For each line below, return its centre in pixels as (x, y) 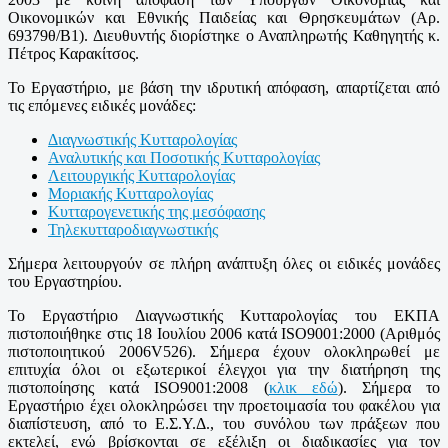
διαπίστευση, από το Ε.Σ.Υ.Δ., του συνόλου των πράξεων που (224, 423)
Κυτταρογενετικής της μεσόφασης (156, 211)
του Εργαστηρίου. (65, 281)
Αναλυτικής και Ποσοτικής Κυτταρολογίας (184, 157)
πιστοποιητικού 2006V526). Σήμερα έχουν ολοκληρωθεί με (224, 351)
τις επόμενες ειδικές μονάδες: (102, 105)
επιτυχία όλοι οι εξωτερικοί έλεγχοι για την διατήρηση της (224, 369)
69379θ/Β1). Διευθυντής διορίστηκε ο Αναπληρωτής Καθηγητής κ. (224, 35)
